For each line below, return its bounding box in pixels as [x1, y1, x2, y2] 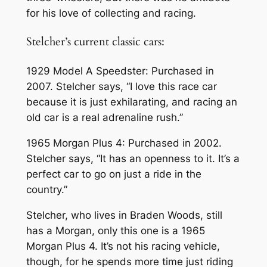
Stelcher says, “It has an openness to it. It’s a [26, 153, 240, 164]
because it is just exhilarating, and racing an [26, 96, 237, 108]
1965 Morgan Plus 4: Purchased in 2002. [26, 137, 222, 149]
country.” [26, 184, 67, 195]
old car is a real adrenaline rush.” [26, 111, 183, 124]
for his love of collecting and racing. [26, 7, 196, 19]
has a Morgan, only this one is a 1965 [26, 224, 205, 237]
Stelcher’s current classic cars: [26, 34, 164, 49]
